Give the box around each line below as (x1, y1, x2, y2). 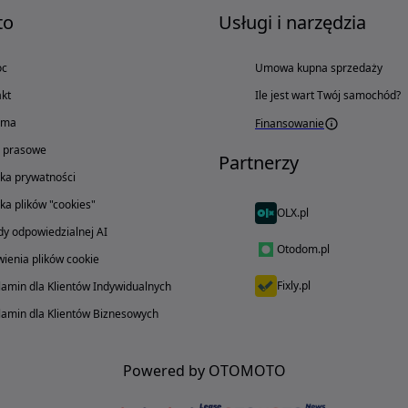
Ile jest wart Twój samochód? (255, 87, 401, 103)
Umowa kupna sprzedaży (255, 60, 382, 76)
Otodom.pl (277, 241, 330, 257)
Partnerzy (219, 150, 299, 175)
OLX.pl (277, 205, 309, 220)
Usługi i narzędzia (219, 10, 366, 35)
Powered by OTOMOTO (122, 361, 286, 381)
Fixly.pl (277, 278, 311, 293)
